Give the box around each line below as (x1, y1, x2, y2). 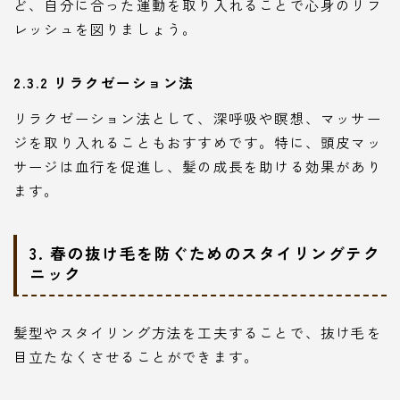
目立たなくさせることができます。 (13, 346, 260, 367)
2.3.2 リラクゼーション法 (13, 72, 195, 93)
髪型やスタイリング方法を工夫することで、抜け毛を (13, 322, 382, 343)
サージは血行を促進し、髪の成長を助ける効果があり (13, 155, 382, 176)
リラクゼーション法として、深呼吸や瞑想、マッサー (13, 107, 382, 128)
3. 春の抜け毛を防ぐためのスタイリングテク (29, 241, 380, 265)
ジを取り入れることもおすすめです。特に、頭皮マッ (13, 131, 382, 152)
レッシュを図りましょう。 (13, 19, 198, 39)
